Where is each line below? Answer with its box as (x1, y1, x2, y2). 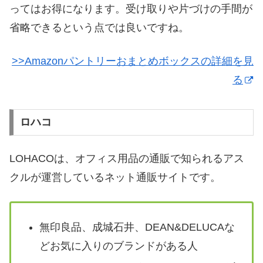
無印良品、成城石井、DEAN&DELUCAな (39, 221, 235, 234)
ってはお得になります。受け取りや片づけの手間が (9, 2, 252, 15)
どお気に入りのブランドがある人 (39, 240, 198, 252)
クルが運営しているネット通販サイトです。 (9, 171, 221, 183)
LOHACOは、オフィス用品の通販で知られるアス (9, 152, 244, 164)
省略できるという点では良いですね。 (9, 21, 189, 33)
